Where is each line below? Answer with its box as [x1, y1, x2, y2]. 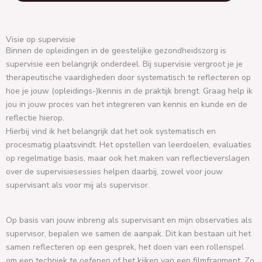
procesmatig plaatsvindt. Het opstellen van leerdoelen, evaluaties [6, 139, 251, 150]
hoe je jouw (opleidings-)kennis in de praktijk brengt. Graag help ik [6, 85, 253, 96]
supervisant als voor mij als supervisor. [6, 179, 150, 191]
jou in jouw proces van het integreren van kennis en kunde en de [6, 98, 247, 110]
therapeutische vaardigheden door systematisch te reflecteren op [6, 71, 251, 83]
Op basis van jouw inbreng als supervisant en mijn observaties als [6, 214, 252, 226]
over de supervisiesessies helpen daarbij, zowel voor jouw [6, 166, 223, 177]
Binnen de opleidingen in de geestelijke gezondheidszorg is [6, 44, 226, 56]
